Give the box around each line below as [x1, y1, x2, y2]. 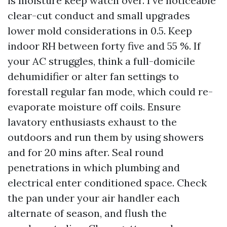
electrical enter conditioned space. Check [8, 176, 207, 189]
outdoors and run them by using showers [8, 131, 204, 143]
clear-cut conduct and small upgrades [8, 9, 190, 22]
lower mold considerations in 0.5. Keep [8, 24, 192, 37]
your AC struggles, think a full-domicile [8, 55, 195, 67]
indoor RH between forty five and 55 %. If [8, 40, 201, 52]
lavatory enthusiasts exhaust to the [8, 116, 177, 128]
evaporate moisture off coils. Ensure [8, 100, 181, 113]
